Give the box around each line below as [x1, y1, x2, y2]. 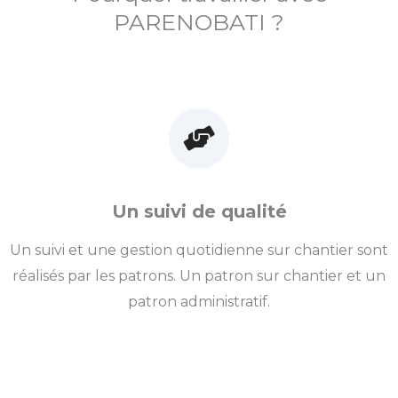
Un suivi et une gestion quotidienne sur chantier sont [10, 242, 388, 259]
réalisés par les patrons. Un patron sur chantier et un [12, 267, 386, 285]
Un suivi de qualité [111, 201, 287, 223]
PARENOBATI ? [114, 8, 284, 36]
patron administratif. [128, 293, 270, 311]
